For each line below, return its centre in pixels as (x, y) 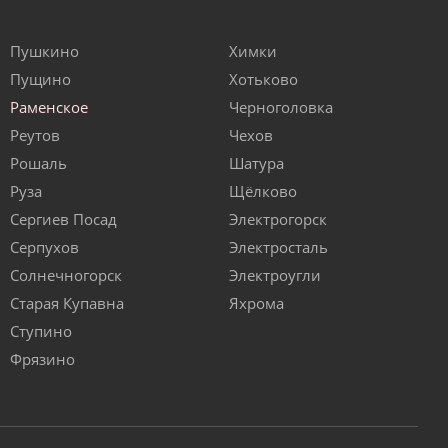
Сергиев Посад (63, 219)
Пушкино (44, 51)
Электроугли (275, 275)
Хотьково (263, 79)
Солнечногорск (66, 275)
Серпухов (44, 247)
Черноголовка (281, 107)
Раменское (49, 107)
